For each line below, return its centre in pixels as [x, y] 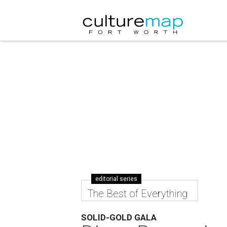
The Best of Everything [138, 194]
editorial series [117, 179]
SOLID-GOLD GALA [119, 217]
